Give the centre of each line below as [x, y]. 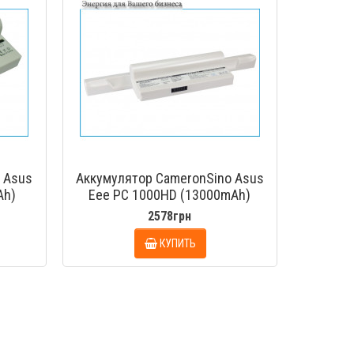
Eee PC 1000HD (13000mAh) [170, 195]
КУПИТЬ [178, 243]
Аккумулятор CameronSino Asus [169, 178]
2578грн [170, 216]
